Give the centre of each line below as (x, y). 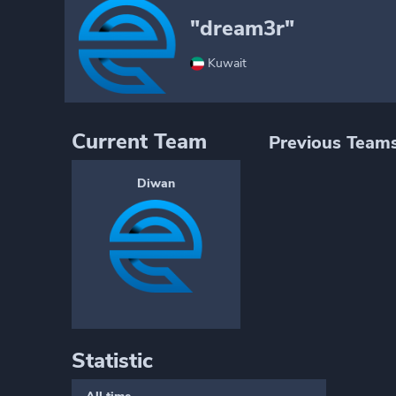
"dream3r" (242, 28)
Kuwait (227, 63)
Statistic (112, 361)
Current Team (139, 141)
